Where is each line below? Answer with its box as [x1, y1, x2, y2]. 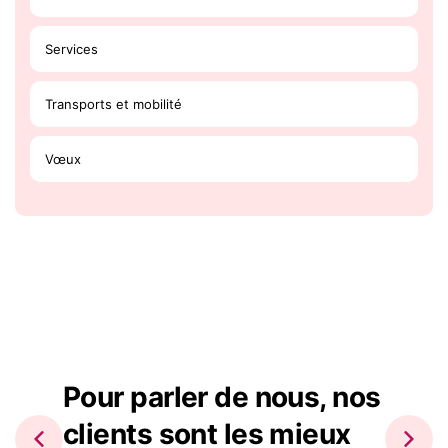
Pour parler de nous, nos [63, 380, 381, 414]
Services [45, 40, 98, 57]
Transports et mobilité [45, 95, 182, 112]
